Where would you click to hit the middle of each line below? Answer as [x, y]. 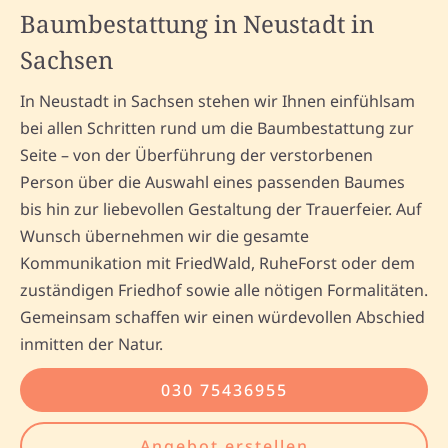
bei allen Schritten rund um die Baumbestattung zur [217, 128]
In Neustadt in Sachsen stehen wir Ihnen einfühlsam [217, 101]
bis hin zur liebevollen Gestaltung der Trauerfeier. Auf [221, 209]
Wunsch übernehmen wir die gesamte [164, 236]
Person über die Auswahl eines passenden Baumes [212, 182]
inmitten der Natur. [91, 344]
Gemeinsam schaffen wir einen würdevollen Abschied [222, 317]
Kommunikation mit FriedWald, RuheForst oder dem [217, 263]
